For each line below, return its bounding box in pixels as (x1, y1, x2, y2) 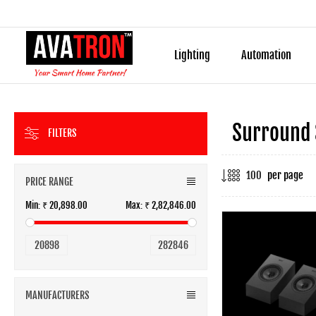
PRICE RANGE (25, 176, 73, 188)
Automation (241, 48, 291, 63)
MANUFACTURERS (25, 289, 90, 301)
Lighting (174, 48, 210, 63)
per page (267, 169, 303, 183)
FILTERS (48, 127, 77, 140)
